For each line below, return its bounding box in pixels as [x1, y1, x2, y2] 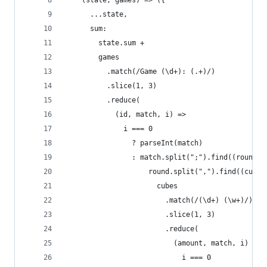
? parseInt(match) [65, 139, 203, 147]
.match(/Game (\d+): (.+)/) [65, 67, 215, 76]
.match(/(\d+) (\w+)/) [65, 196, 253, 204]
